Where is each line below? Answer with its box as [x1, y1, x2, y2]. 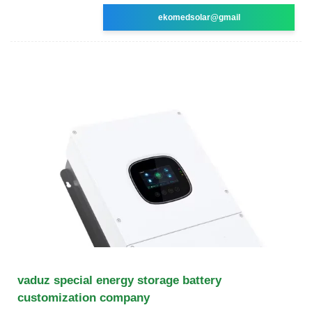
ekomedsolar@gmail [157, 12, 240, 22]
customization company [17, 290, 150, 304]
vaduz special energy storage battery [17, 273, 221, 287]
